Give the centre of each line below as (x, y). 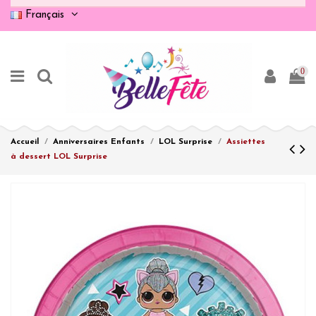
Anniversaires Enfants (99, 142)
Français (45, 15)
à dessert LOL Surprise (59, 157)
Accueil (25, 142)
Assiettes (246, 142)
